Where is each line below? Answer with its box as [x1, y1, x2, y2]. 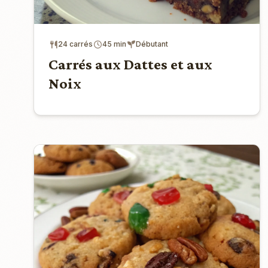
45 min [102, 39, 126, 49]
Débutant [136, 39, 168, 49]
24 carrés [58, 39, 93, 49]
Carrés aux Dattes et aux [48, 56, 212, 74]
